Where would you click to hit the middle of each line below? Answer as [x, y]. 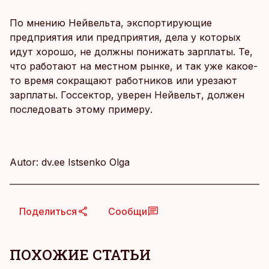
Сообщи [128, 211]
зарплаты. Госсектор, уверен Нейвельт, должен [127, 95]
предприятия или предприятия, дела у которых [125, 37]
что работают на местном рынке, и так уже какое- [134, 66]
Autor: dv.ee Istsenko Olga [70, 162]
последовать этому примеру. [81, 109]
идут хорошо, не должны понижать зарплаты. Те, [131, 52]
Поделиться [48, 211]
